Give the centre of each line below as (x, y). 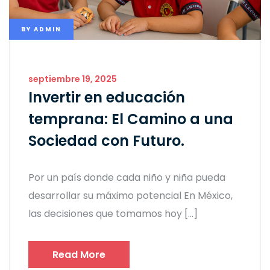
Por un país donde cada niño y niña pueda (127, 177)
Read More (79, 254)
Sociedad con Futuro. (106, 140)
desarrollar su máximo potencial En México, (130, 195)
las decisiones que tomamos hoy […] (113, 213)
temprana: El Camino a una (131, 119)
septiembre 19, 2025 (73, 79)
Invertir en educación (107, 97)
